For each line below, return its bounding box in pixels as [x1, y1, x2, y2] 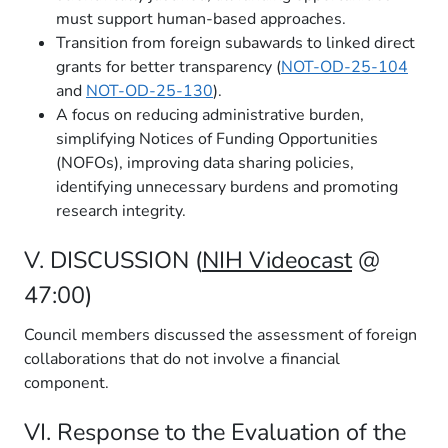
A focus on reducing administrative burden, [56, 104, 364, 126]
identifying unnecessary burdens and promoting [56, 176, 398, 198]
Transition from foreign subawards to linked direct [56, 32, 415, 54]
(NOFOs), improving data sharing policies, [56, 152, 354, 174]
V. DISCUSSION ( [24, 244, 202, 276]
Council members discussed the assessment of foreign [24, 324, 417, 346]
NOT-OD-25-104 [281, 56, 408, 78]
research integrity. [56, 200, 190, 222]
